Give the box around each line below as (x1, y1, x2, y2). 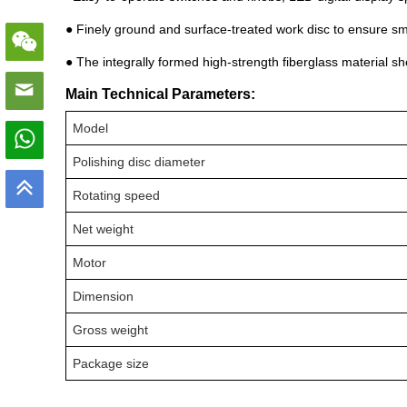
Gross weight (73, 323, 149, 337)
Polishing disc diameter (73, 154, 206, 169)
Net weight (73, 222, 134, 236)
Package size (73, 356, 150, 371)
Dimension (73, 289, 134, 303)
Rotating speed (73, 188, 161, 203)
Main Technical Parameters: (65, 86, 255, 102)
